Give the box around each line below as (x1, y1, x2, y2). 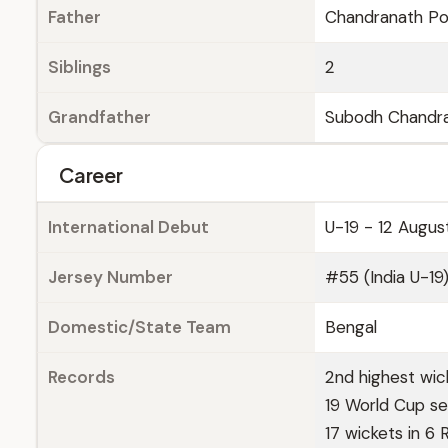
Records (48, 366, 115, 388)
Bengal (325, 316, 377, 338)
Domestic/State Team (48, 316, 231, 338)
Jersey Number (48, 266, 173, 288)
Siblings (48, 56, 111, 78)
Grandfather (48, 106, 151, 128)
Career (59, 162, 123, 187)
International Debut (48, 216, 209, 238)
